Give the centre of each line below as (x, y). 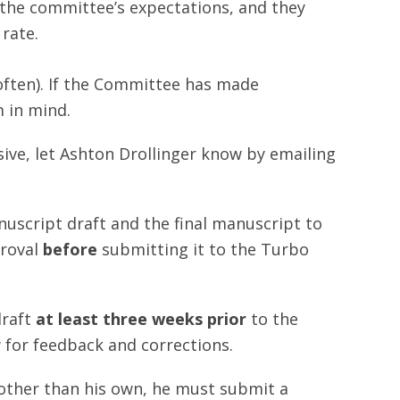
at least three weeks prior (143, 319)
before (72, 249)
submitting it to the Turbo (205, 249)
